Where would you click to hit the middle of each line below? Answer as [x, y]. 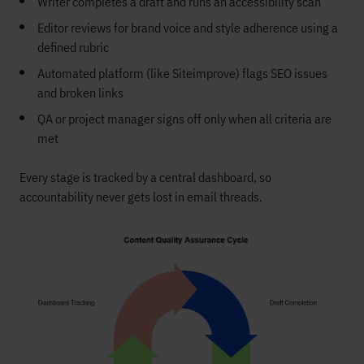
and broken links [80, 93]
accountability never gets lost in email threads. [141, 197]
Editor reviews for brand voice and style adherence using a [188, 28]
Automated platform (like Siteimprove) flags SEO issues [182, 74]
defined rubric [73, 48]
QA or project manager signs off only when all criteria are [184, 119]
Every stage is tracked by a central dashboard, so [145, 178]
